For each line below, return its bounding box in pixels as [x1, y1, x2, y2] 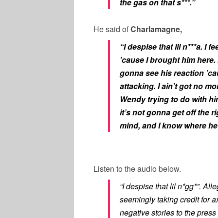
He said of [93, 23, 130, 35]
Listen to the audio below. [93, 163, 181, 174]
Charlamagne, [130, 23, 184, 35]
